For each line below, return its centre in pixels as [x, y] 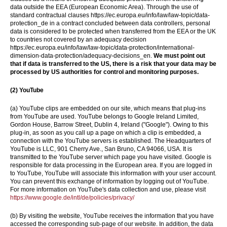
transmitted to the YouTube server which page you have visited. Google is [111, 157]
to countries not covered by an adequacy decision [78, 40]
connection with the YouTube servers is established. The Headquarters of [110, 141]
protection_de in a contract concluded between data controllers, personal [110, 23]
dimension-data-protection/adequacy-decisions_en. [81, 56]
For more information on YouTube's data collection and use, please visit [108, 190]
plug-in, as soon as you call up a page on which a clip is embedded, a [106, 133]
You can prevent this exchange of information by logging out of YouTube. [109, 181]
